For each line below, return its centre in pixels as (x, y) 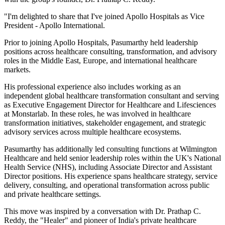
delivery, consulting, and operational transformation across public (107, 185)
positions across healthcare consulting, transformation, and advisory (110, 51)
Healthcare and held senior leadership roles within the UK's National (113, 158)
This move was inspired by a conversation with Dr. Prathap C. (102, 211)
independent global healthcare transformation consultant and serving (111, 95)
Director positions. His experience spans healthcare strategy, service (111, 176)
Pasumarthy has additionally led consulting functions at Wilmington (110, 149)
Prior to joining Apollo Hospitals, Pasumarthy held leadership (101, 42)
